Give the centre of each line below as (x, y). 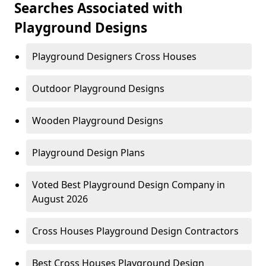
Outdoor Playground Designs (98, 89)
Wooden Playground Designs (98, 121)
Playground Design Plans (88, 153)
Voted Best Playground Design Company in (129, 185)
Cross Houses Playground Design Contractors (135, 231)
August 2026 (60, 199)
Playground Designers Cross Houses (114, 57)
